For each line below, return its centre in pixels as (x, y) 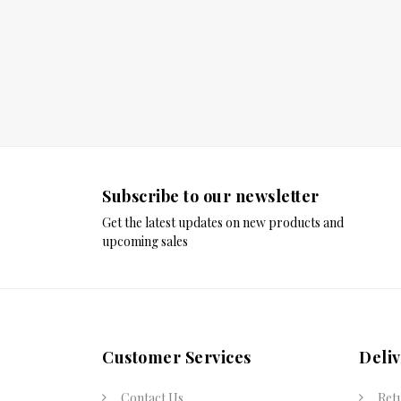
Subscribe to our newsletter (211, 196)
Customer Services (177, 357)
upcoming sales (145, 241)
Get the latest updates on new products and (223, 222)
